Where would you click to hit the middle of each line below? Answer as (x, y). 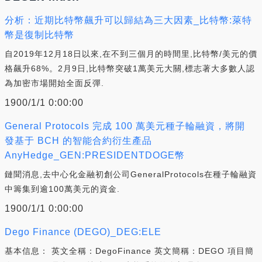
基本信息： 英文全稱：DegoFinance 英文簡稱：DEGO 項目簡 (129, 251)
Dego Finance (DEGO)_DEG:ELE (83, 232)
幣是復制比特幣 (39, 35)
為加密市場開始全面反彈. (54, 83)
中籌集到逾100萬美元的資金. (62, 189)
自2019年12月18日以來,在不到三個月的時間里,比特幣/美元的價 (131, 54)
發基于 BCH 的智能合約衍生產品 (78, 140)
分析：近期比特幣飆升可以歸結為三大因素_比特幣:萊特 (128, 20)
